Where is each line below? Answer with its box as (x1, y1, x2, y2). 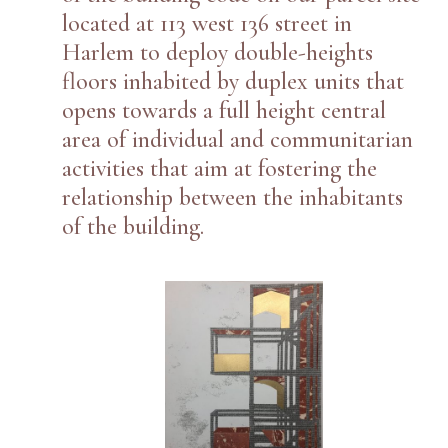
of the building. (62, 211, 205, 241)
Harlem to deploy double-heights (62, 37, 374, 67)
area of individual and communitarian (62, 124, 414, 154)
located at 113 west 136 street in (62, 8, 353, 38)
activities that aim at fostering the (62, 153, 378, 183)
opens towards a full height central (62, 95, 387, 125)
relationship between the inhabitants (62, 182, 404, 212)
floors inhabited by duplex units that (62, 66, 405, 96)
